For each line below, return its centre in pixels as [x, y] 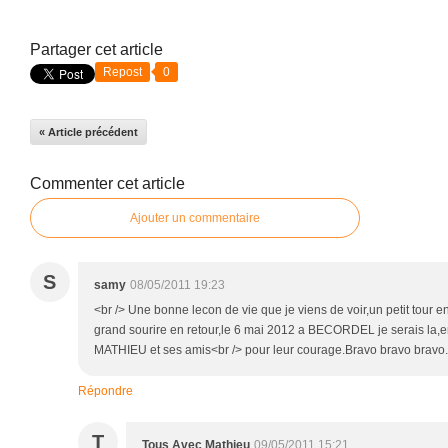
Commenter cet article [107, 183]
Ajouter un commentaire [195, 217]
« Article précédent [88, 131]
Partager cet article [96, 49]
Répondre [105, 390]
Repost [122, 71]
